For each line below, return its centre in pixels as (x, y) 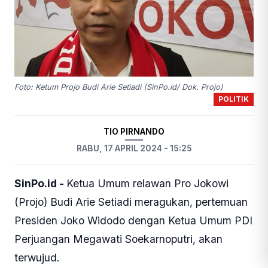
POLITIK (234, 99)
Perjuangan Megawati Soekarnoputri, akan (118, 239)
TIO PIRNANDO (134, 131)
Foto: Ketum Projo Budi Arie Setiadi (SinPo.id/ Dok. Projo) (119, 87)
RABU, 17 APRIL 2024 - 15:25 (134, 149)
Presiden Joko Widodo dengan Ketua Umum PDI (133, 221)
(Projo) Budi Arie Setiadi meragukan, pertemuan (131, 202)
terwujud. (37, 258)
